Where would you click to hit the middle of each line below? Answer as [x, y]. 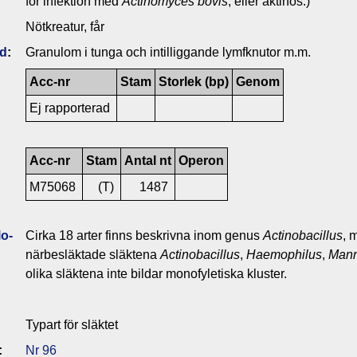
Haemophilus [284, 254]
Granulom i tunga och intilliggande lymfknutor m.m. [168, 52]
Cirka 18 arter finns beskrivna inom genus [144, 235]
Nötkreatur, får [65, 26]
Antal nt [148, 160]
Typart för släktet [72, 324]
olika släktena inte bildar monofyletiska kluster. [156, 273]
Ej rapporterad [71, 108]
